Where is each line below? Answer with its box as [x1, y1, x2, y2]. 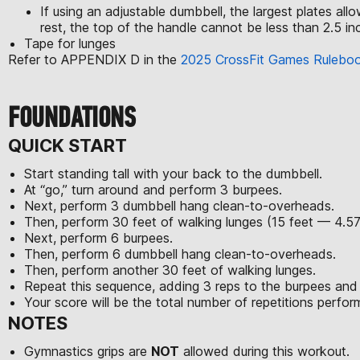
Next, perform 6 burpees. [24, 229, 177, 246]
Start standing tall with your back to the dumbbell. [24, 165, 326, 182]
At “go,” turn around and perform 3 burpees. [24, 181, 286, 198]
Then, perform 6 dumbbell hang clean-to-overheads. [24, 245, 340, 262]
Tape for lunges [24, 35, 116, 51]
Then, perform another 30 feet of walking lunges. [24, 261, 320, 278]
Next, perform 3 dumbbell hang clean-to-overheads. [24, 197, 338, 214]
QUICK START [8, 134, 127, 156]
